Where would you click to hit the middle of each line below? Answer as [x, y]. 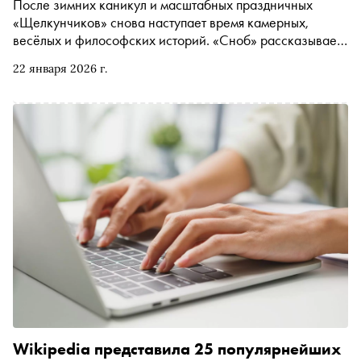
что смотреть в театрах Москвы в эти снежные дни [160, 58]
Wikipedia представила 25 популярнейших [177, 349]
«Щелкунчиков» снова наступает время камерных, [161, 23]
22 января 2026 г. [60, 69]
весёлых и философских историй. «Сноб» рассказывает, [179, 40]
